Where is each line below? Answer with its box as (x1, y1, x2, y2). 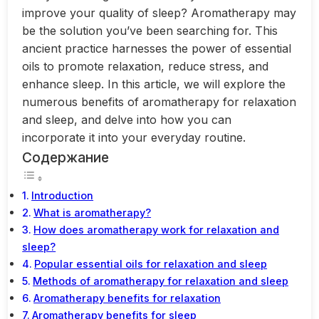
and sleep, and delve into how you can (22, 112, 232, 127)
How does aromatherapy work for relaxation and (33, 223, 280, 236)
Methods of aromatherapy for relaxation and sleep (33, 274, 289, 287)
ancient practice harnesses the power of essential (22, 41, 292, 56)
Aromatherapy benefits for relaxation (33, 291, 221, 304)
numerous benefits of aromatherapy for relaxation (22, 94, 297, 109)
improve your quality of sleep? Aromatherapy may (22, 5, 297, 20)
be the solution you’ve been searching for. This (22, 23, 278, 38)
